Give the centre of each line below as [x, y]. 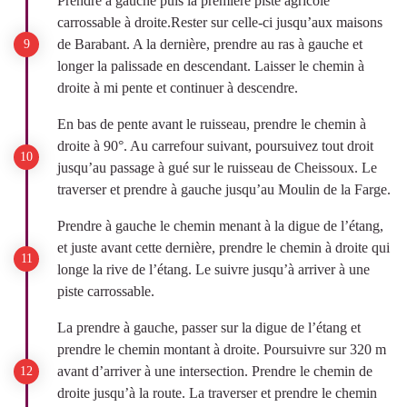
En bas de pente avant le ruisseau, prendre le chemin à [212, 124]
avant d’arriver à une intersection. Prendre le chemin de [215, 371]
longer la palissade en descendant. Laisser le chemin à [211, 66]
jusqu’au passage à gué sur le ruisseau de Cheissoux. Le [217, 168]
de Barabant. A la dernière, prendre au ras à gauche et [210, 44]
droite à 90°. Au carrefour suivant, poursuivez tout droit [215, 146]
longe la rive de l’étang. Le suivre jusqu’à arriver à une [213, 269]
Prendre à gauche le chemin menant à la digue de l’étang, [220, 226]
